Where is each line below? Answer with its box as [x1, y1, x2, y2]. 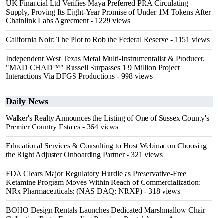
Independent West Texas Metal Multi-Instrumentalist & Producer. [6, 54, 205, 63]
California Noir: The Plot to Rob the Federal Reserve [6, 36, 168, 44]
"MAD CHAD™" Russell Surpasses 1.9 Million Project [6, 63, 180, 72]
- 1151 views [168, 36, 210, 44]
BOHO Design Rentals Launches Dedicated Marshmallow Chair [6, 206, 205, 214]
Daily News [6, 96, 48, 106]
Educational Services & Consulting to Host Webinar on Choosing [6, 142, 207, 150]
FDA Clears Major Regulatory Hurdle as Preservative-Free [6, 169, 186, 178]
